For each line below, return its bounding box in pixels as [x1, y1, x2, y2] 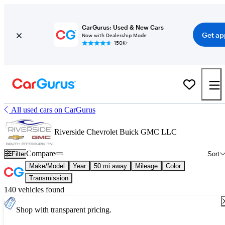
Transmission [29, 174, 68, 182]
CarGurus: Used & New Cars [81, 24, 164, 31]
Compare [26, 149, 56, 158]
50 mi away [94, 162, 127, 170]
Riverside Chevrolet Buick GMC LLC [54, 127, 177, 136]
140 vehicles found [4, 185, 64, 194]
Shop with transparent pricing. [16, 205, 111, 214]
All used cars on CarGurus [11, 105, 95, 114]
